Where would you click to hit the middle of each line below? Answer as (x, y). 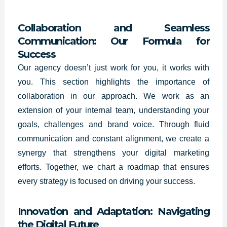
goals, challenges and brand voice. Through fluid (113, 125)
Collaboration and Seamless (113, 28)
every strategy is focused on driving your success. (106, 181)
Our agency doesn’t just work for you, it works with (113, 68)
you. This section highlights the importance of (113, 82)
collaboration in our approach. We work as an (113, 96)
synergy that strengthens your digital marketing (113, 153)
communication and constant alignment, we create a (113, 139)
